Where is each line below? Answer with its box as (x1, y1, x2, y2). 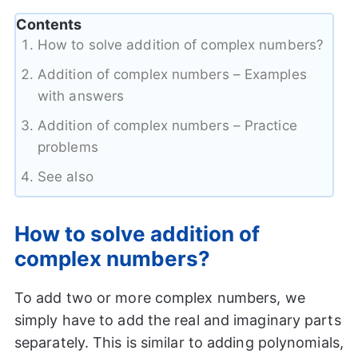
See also (37, 168, 93, 185)
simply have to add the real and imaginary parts (14, 311, 341, 328)
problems (37, 138, 98, 155)
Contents (15, 15, 82, 33)
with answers (37, 87, 125, 104)
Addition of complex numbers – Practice (37, 117, 297, 133)
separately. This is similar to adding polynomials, (14, 333, 344, 351)
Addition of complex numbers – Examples (37, 66, 307, 82)
